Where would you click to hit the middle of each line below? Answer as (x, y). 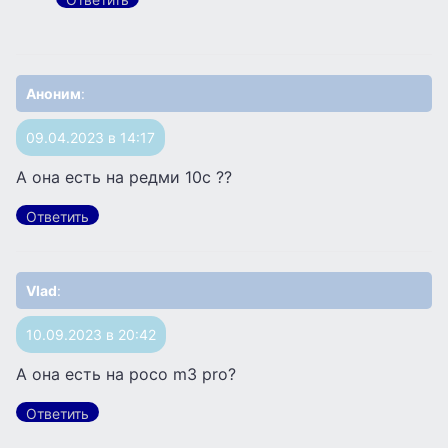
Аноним (53, 93)
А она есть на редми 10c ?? (124, 176)
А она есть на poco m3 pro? (126, 373)
